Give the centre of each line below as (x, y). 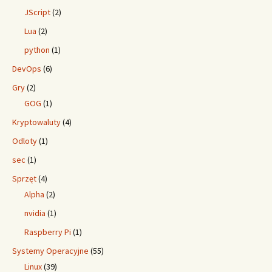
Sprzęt (24, 178)
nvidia (35, 213)
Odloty (25, 141)
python (37, 50)
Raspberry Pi (48, 232)
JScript (37, 12)
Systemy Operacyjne (50, 251)
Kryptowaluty (36, 122)
